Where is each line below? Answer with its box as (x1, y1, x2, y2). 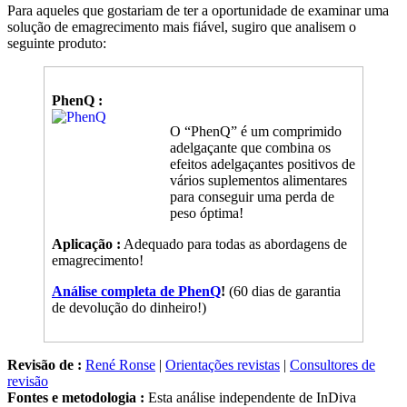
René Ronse (85, 357, 155, 373)
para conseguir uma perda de (170, 189, 334, 205)
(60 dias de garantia (225, 283, 341, 300)
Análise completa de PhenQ (52, 283, 221, 300)
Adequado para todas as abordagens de (121, 236, 347, 253)
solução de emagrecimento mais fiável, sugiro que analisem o (7, 19, 356, 35)
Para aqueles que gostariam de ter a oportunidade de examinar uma (7, 3, 389, 19)
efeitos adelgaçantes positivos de (170, 156, 355, 173)
